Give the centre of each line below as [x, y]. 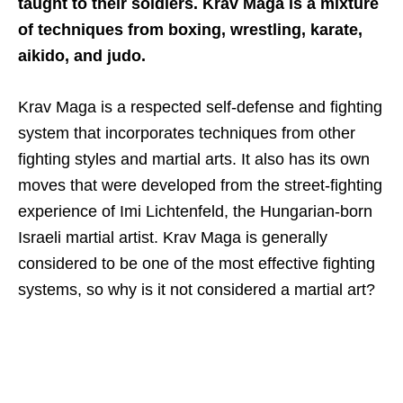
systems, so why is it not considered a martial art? [197, 289]
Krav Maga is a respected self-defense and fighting [200, 107]
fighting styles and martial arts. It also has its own [194, 159]
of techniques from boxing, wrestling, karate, [190, 29]
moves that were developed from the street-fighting [200, 185]
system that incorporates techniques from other [187, 133]
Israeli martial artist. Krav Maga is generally [173, 237]
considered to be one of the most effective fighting [197, 263]
